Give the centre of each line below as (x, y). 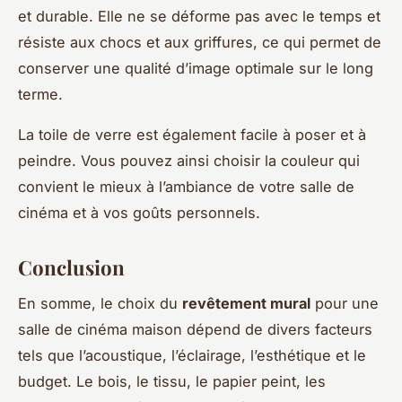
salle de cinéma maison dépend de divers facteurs (195, 330)
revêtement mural (246, 304)
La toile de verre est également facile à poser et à (192, 134)
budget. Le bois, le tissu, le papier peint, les (172, 382)
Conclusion (71, 267)
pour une (345, 304)
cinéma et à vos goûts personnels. (139, 212)
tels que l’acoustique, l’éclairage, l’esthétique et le (192, 356)
